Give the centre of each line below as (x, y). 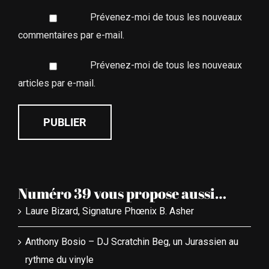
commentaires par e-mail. (71, 35)
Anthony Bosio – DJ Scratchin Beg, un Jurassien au (131, 241)
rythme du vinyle (59, 259)
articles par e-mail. (56, 83)
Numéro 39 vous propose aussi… (122, 193)
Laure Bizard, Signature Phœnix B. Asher (109, 211)
